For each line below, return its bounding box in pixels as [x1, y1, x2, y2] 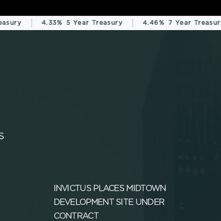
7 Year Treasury [159, 20, 216, 26]
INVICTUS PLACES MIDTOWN [53, 185, 166, 193]
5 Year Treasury [57, 20, 114, 26]
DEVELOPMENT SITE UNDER [53, 199, 165, 207]
